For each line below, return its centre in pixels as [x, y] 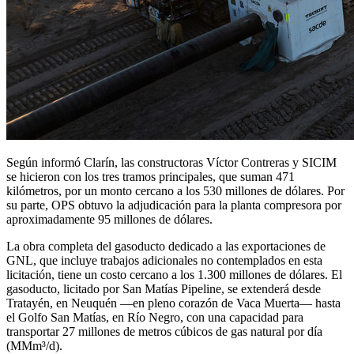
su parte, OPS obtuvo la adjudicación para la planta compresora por [174, 205]
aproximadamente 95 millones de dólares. [109, 219]
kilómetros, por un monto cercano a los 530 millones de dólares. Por [175, 190]
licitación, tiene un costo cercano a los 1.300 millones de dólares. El [174, 274]
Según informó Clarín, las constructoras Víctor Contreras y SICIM [171, 162]
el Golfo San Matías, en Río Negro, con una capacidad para [155, 317]
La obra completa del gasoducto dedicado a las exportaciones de [166, 246]
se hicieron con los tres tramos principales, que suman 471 [151, 176]
